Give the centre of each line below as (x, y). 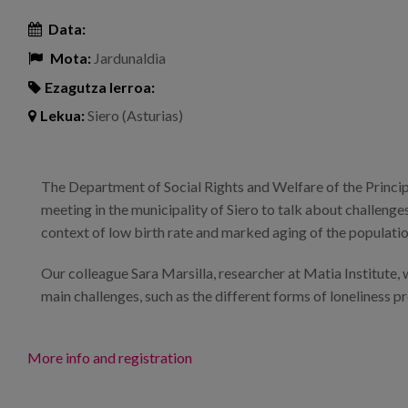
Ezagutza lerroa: (100, 87)
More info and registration (110, 358)
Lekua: (62, 116)
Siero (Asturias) (134, 116)
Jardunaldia (128, 57)
